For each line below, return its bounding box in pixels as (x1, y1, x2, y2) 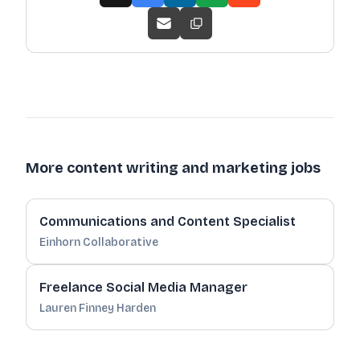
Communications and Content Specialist (39, 214, 296, 229)
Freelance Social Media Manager (39, 280, 247, 295)
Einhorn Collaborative (39, 235, 158, 249)
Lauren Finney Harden (39, 301, 156, 315)
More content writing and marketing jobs (26, 159, 321, 177)
